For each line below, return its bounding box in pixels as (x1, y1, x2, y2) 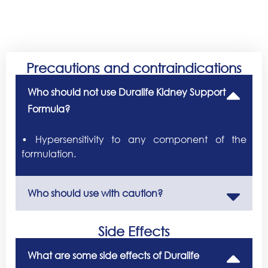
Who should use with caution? (28, 187, 163, 199)
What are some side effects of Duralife (28, 249, 199, 261)
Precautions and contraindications (26, 60, 242, 77)
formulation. (22, 148, 76, 160)
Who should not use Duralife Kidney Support (28, 86, 226, 99)
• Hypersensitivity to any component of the (22, 133, 246, 146)
